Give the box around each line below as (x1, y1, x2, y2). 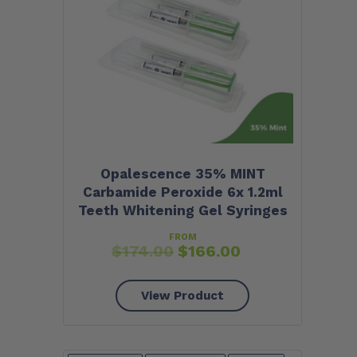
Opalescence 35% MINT (100, 166, 265, 182)
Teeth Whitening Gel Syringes (77, 202, 288, 219)
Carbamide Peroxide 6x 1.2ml (82, 184, 283, 201)
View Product (141, 288, 224, 304)
